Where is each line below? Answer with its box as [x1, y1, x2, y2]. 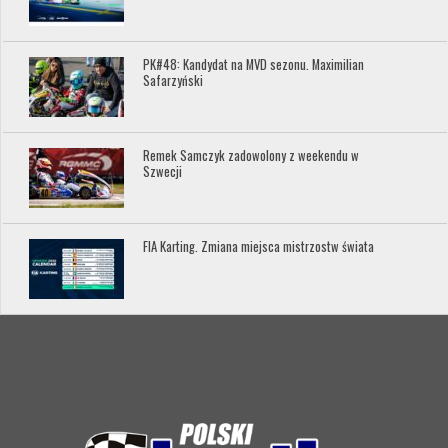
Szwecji [143, 161, 183, 181]
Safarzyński [143, 70, 204, 90]
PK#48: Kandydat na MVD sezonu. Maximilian [143, 54, 365, 74]
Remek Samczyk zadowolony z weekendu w [143, 145, 360, 165]
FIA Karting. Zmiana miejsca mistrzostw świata [143, 236, 375, 256]
